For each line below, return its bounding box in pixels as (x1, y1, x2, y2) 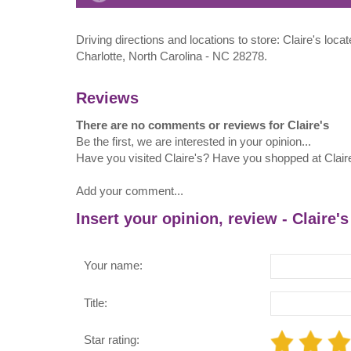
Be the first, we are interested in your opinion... (76, 135, 311, 149)
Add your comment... (76, 184, 183, 198)
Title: (84, 295, 107, 309)
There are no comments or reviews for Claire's (76, 118, 329, 132)
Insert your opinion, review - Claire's (76, 208, 349, 227)
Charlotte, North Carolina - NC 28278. (76, 49, 267, 63)
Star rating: (84, 332, 139, 346)
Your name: (84, 259, 143, 273)
